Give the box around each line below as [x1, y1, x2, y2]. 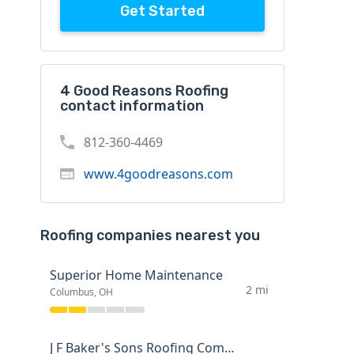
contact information [59, 97, 204, 115]
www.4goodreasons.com [83, 165, 233, 183]
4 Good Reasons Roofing [59, 82, 228, 100]
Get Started [119, 2, 205, 21]
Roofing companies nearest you [40, 227, 260, 245]
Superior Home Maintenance [49, 266, 223, 284]
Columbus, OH [49, 285, 113, 299]
